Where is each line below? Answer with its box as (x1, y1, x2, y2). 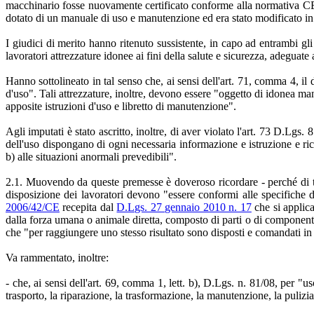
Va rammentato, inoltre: (6, 251, 109, 264)
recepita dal (60, 200, 117, 213)
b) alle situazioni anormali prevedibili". (6, 150, 177, 163)
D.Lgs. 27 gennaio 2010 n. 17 (116, 200, 252, 213)
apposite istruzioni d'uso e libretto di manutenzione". (6, 100, 236, 112)
